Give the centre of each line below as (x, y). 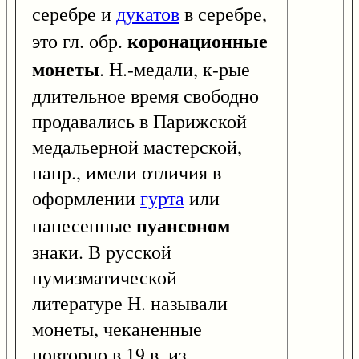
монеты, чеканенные (117, 329)
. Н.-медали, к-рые (175, 69)
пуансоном (183, 225)
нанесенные (84, 226)
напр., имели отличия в (127, 173)
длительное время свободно (145, 96)
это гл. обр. (80, 41)
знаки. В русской (102, 252)
